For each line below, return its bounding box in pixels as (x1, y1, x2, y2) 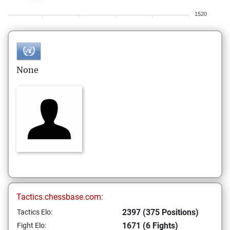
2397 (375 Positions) (122, 207, 199, 217)
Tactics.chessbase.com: (16, 192, 103, 202)
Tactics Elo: (17, 208, 52, 216)
